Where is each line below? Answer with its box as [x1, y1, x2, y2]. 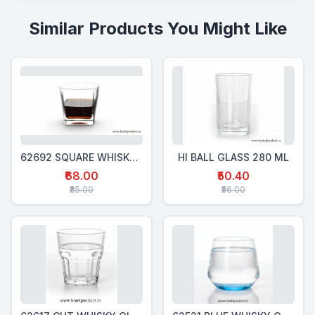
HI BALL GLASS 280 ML [178, 151, 289, 163]
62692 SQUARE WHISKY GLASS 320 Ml [129, 151, 139, 163]
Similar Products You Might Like [28, 18, 287, 39]
